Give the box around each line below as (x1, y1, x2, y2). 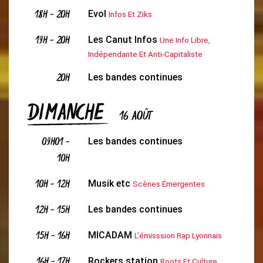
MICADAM (87, 230, 132, 241)
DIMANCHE (28, 97, 110, 132)
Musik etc (87, 178, 130, 189)
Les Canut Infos (87, 34, 157, 45)
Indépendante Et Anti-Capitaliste (87, 49, 203, 59)
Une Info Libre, (159, 35, 210, 45)
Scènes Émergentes (132, 179, 205, 188)
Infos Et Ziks (108, 9, 152, 19)
